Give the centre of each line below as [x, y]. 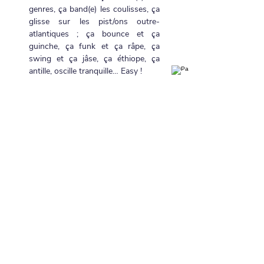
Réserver [93, 251]
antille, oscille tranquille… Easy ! [85, 71]
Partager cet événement [83, 161]
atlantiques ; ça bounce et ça [94, 34]
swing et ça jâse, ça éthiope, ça [94, 59]
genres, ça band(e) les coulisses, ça [94, 9]
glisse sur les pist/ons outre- [94, 22]
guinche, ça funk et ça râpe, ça [94, 46]
